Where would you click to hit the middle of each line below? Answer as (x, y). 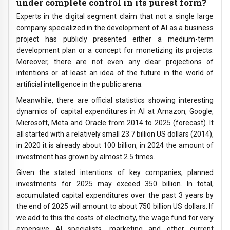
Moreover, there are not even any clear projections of (115, 62)
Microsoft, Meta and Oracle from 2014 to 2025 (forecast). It (115, 123)
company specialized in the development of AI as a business (115, 28)
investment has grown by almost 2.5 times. (86, 157)
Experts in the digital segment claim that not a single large (115, 17)
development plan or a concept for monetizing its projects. (115, 51)
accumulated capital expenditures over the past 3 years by (115, 195)
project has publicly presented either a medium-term (115, 39)
